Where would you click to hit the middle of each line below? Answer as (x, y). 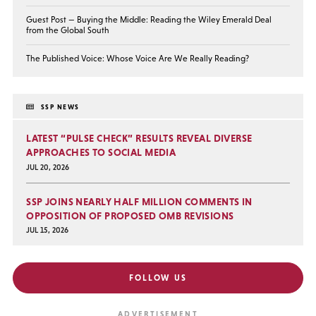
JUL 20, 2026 (48, 167)
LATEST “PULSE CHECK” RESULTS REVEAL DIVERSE (139, 139)
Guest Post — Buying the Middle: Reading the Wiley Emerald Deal (149, 19)
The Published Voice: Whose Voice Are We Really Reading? (138, 58)
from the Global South (68, 30)
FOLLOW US (158, 278)
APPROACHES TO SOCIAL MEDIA (101, 153)
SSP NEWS (59, 107)
